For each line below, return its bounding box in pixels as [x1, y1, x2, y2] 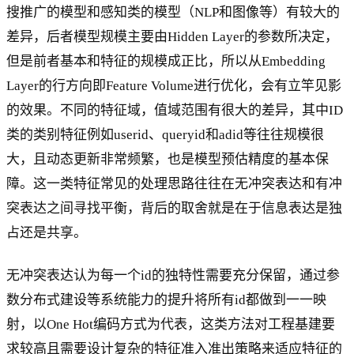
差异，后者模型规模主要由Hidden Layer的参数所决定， [6, 28, 338, 44]
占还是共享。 [6, 224, 87, 240]
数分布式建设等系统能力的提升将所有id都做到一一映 [6, 292, 326, 307]
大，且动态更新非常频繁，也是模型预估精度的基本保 [6, 151, 329, 167]
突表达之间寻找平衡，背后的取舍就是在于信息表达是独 [6, 200, 342, 216]
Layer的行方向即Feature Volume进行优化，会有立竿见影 [6, 77, 341, 93]
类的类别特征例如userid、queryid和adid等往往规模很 [6, 126, 324, 142]
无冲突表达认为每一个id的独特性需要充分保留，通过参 [6, 267, 340, 283]
